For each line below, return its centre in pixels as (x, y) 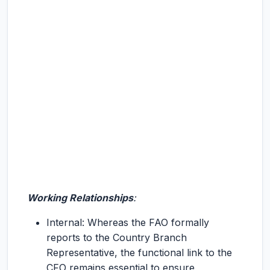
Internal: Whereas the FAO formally (128, 222)
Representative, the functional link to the (139, 253)
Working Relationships (80, 198)
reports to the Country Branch (117, 237)
